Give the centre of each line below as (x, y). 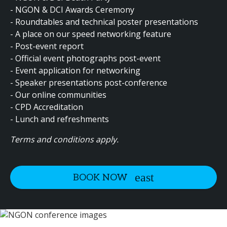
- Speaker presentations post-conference (89, 83)
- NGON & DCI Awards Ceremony (72, 10)
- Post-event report (47, 46)
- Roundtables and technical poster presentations (104, 22)
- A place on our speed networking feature (91, 34)
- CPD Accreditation (47, 107)
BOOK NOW (100, 177)
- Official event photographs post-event (85, 58)
